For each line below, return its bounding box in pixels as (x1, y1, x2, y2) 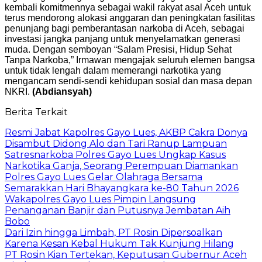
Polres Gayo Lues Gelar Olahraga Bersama (5, 171, 202, 182)
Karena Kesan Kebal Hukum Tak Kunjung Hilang (5, 237, 234, 249)
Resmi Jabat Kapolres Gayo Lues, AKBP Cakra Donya (5, 126, 247, 138)
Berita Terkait (5, 106, 68, 118)
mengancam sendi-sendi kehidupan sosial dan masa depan (5, 75, 252, 86)
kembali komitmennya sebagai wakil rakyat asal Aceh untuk (5, 2, 251, 12)
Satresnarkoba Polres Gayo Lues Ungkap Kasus (5, 149, 226, 160)
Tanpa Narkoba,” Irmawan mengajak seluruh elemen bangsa (5, 54, 255, 65)
